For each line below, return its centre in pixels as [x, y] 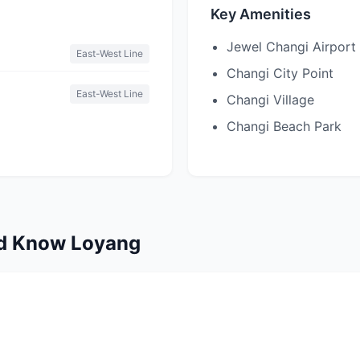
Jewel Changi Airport [291, 47]
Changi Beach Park [284, 126]
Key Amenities [261, 14]
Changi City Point [280, 73]
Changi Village [270, 100]
